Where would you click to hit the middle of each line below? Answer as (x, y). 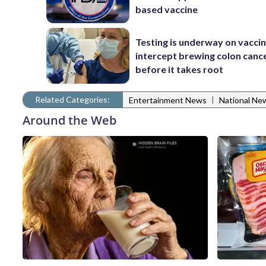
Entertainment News (168, 100)
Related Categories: (72, 99)
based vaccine (167, 9)
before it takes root (180, 69)
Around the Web (69, 120)
